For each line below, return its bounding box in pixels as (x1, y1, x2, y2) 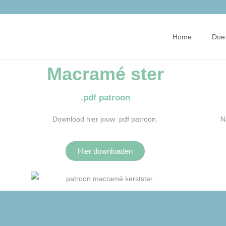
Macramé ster (47, 64, 164, 84)
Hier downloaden (78, 147, 133, 155)
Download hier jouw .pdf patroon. (52, 115, 158, 123)
